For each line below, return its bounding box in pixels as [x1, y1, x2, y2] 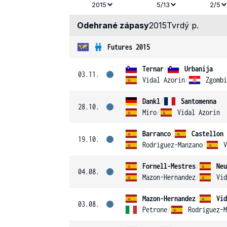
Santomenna [181, 97, 216, 105]
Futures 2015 [107, 43, 150, 51]
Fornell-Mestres [142, 162, 196, 170]
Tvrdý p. [167, 20, 199, 30]
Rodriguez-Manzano [142, 140, 203, 149]
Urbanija [184, 64, 213, 73]
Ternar [142, 64, 164, 73]
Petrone [142, 205, 167, 214]
